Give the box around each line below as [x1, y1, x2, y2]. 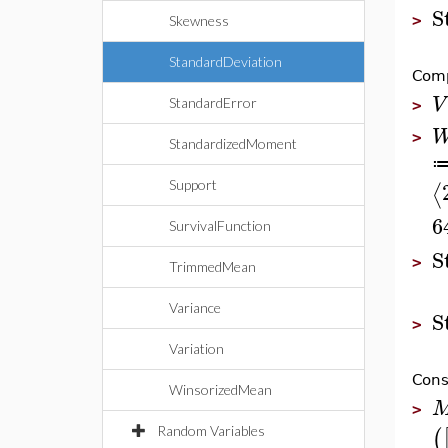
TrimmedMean [169, 258, 256, 275]
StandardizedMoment [169, 135, 297, 152]
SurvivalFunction [169, 217, 271, 234]
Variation [169, 340, 224, 357]
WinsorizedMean [169, 381, 272, 398]
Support [169, 176, 217, 193]
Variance [169, 299, 221, 316]
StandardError [169, 94, 257, 111]
